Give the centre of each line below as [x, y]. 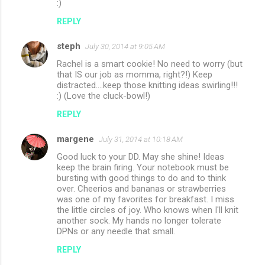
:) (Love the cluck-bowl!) [104, 96]
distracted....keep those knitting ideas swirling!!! [147, 85]
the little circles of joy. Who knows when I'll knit [148, 210]
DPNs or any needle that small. [116, 232]
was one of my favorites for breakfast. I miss [146, 200]
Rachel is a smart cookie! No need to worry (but [150, 64]
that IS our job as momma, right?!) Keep [135, 75]
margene [75, 139]
